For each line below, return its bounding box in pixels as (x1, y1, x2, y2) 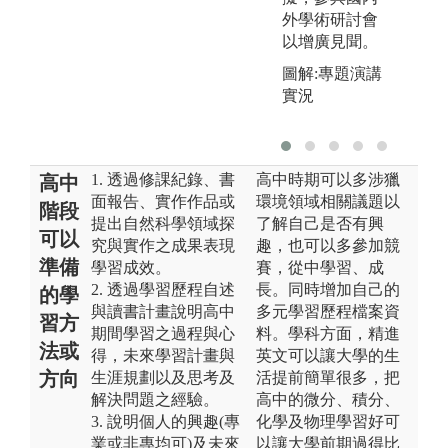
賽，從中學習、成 (256, 258, 384, 276)
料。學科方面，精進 (256, 324, 400, 342)
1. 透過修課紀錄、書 (91, 170, 235, 188)
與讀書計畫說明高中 (91, 302, 235, 320)
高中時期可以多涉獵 (256, 170, 400, 188)
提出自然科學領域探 (91, 214, 235, 232)
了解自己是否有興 (256, 214, 384, 232)
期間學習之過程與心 (91, 324, 235, 342)
